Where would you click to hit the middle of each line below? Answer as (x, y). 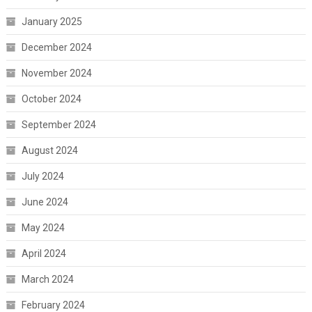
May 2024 (43, 228)
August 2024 (49, 151)
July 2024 (42, 177)
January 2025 (52, 22)
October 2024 (51, 99)
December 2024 (56, 48)
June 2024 (45, 202)
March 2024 (47, 280)
